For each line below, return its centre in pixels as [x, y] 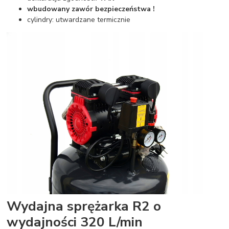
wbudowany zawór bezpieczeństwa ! [91, 9]
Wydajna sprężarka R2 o [84, 206]
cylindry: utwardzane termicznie [79, 20]
